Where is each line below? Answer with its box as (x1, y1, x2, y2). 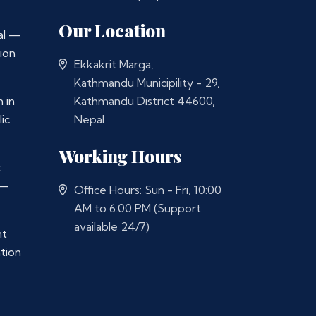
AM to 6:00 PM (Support (74, 201, 201, 215)
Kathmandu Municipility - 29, (74, 75, 220, 90)
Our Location (59, 19, 166, 42)
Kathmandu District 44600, (74, 94, 215, 108)
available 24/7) (74, 219, 150, 233)
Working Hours (59, 145, 181, 167)
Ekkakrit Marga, (74, 57, 154, 71)
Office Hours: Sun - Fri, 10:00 (74, 183, 221, 197)
